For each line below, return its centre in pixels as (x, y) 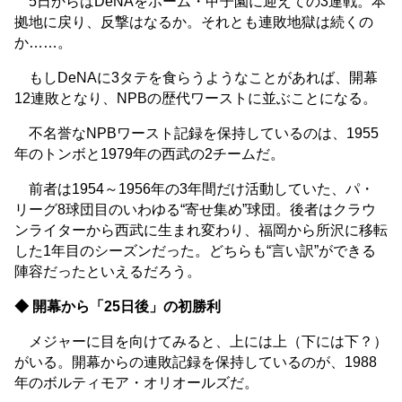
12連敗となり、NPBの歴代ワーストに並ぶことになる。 (196, 99)
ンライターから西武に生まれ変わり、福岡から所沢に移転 (201, 231)
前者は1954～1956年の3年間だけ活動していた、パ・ (194, 189)
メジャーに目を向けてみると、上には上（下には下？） (201, 342)
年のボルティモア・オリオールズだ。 (136, 383)
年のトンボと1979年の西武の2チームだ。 (149, 154)
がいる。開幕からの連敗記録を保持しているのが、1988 (196, 363)
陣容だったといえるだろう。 (108, 272)
